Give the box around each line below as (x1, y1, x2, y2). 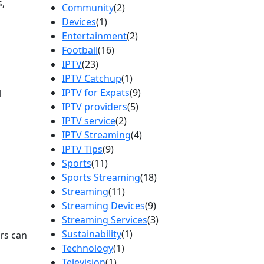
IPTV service (62, 114, 115, 127)
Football (62, 43, 98, 57)
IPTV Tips (62, 142, 103, 156)
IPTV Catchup (62, 71, 121, 85)
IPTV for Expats (62, 85, 130, 99)
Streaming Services (62, 213, 147, 226)
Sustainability (62, 227, 121, 240)
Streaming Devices (62, 199, 145, 212)
